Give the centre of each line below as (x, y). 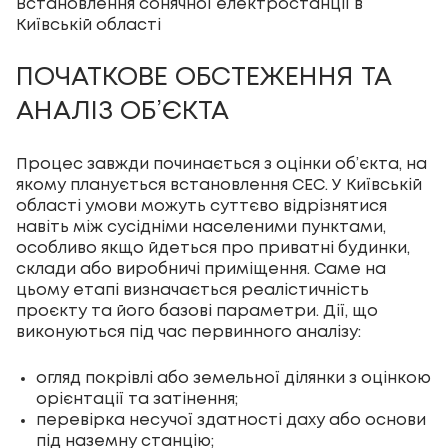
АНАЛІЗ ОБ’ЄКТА (122, 112)
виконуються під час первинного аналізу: (188, 333)
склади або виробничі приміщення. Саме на (201, 270)
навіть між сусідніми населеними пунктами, (201, 228)
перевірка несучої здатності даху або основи (231, 421)
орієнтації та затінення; (137, 400)
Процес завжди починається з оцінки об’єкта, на (221, 165)
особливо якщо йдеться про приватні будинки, (213, 249)
